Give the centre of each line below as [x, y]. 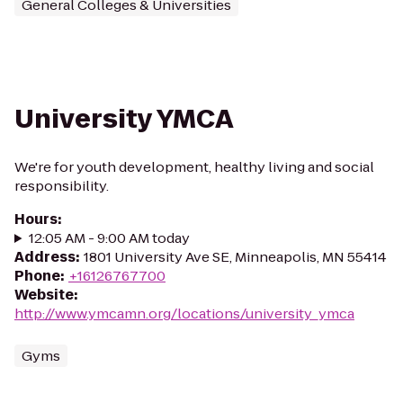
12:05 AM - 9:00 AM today [109, 238]
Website [44, 295]
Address [45, 257]
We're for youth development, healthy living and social [194, 167]
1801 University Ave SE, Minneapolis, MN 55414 [235, 257]
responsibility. [62, 186]
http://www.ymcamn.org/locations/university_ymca [184, 313]
